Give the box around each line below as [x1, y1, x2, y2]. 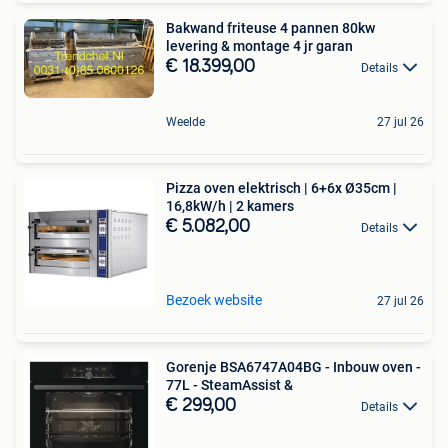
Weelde [166, 115, 205, 130]
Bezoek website [166, 292, 262, 309]
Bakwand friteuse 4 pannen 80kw [166, 19, 375, 36]
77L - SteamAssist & [166, 377, 293, 394]
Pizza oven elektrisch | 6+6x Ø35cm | [166, 180, 397, 197]
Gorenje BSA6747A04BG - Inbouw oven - [166, 359, 421, 376]
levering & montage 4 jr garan [166, 37, 353, 54]
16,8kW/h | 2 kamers [166, 198, 294, 215]
